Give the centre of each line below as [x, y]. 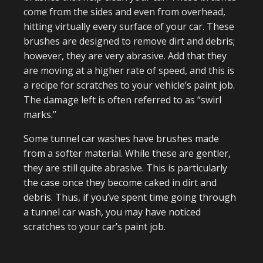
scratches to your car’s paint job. [96, 226]
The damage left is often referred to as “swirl [122, 100]
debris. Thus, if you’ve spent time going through [130, 197]
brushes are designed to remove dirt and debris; [129, 41]
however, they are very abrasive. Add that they [125, 55]
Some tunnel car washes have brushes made [121, 138]
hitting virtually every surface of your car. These [129, 26]
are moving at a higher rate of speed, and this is [129, 70]
